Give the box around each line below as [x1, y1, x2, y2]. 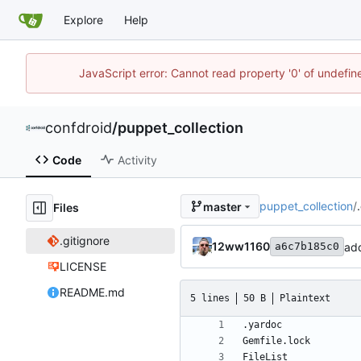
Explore [64, 12, 103, 27]
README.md [59, 285, 125, 300]
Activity [117, 152, 157, 167]
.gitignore [59, 234, 110, 248]
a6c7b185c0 [275, 240, 339, 253]
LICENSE [59, 259, 106, 274]
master [202, 199, 242, 214]
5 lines [190, 292, 230, 304]
